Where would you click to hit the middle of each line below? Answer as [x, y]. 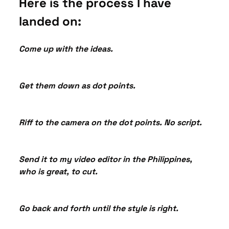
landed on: [50, 21]
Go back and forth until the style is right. [99, 208]
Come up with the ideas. [66, 49]
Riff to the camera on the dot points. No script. [110, 122]
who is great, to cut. [58, 171]
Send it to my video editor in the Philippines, [106, 159]
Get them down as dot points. [77, 85]
